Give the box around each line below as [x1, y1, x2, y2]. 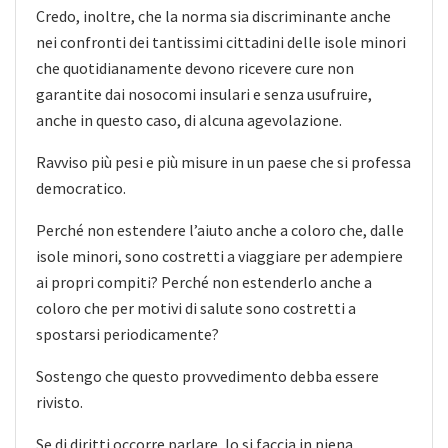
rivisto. [36, 391, 83, 412]
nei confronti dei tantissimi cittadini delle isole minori [36, 31, 406, 52]
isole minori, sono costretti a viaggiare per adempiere [36, 245, 403, 266]
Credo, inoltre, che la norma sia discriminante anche [36, 5, 391, 26]
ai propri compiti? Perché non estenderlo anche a [36, 271, 372, 292]
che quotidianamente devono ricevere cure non [36, 57, 354, 78]
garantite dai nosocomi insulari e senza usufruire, [36, 83, 372, 104]
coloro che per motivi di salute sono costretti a [36, 297, 356, 318]
